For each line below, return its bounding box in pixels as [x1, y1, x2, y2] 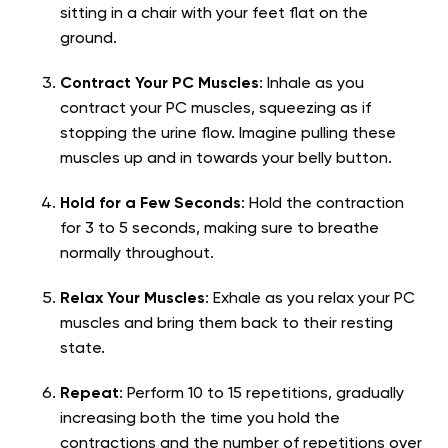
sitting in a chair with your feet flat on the [60, 6, 368, 23]
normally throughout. [60, 246, 214, 263]
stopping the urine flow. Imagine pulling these [60, 126, 396, 143]
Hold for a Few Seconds [60, 196, 241, 213]
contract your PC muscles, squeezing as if [60, 101, 371, 118]
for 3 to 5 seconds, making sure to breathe [60, 221, 379, 238]
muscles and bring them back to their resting [60, 316, 393, 333]
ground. [60, 31, 117, 48]
